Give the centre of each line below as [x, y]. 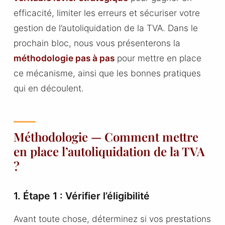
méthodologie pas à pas [64, 58]
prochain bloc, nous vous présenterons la [97, 43]
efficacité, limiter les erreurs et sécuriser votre [106, 13]
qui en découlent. [48, 88]
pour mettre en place [158, 58]
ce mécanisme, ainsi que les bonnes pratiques [107, 73]
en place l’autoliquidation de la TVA [109, 151]
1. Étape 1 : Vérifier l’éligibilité [81, 196]
